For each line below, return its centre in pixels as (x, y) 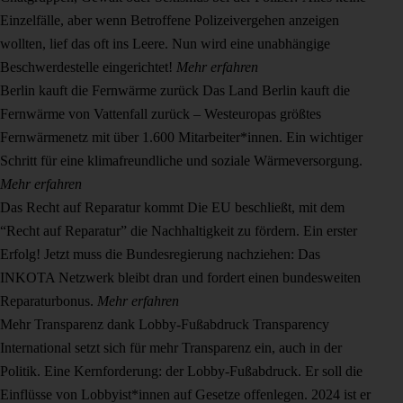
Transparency (291, 325)
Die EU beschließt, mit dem (266, 208)
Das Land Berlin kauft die (276, 91)
